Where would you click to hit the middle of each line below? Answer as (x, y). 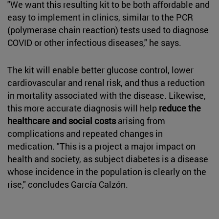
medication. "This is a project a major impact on (101, 146)
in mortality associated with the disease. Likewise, (107, 95)
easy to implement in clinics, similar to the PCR (100, 17)
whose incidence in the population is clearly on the (107, 171)
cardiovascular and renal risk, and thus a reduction (106, 82)
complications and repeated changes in (85, 133)
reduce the (180, 108)
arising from (141, 120)
